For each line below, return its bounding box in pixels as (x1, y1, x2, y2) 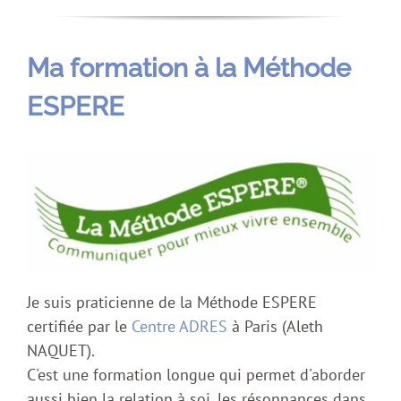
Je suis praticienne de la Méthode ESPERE (27, 292, 317, 313)
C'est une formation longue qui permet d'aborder (27, 364, 365, 386)
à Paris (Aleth (227, 316, 323, 337)
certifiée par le (27, 316, 132, 337)
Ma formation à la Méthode (27, 52, 351, 83)
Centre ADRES (132, 316, 227, 337)
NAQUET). (27, 340, 95, 362)
